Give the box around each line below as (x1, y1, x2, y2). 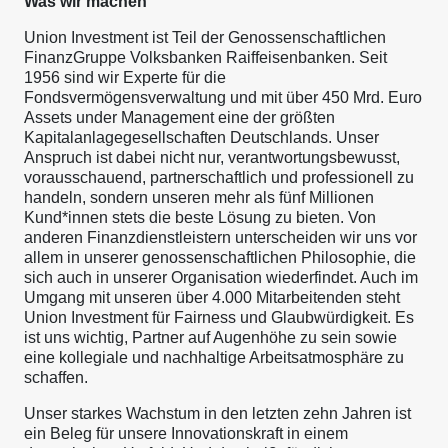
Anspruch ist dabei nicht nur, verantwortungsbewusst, (24, 149, 400, 166)
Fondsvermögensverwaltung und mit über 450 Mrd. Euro (24, 89, 422, 106)
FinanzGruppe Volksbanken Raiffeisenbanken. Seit (24, 49, 387, 66)
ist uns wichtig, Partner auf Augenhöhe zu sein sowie (24, 329, 397, 346)
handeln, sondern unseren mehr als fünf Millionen (24, 189, 374, 206)
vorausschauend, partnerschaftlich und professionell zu (24, 169, 414, 186)
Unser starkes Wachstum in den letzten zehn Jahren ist (24, 405, 411, 422)
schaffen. (24, 369, 88, 386)
